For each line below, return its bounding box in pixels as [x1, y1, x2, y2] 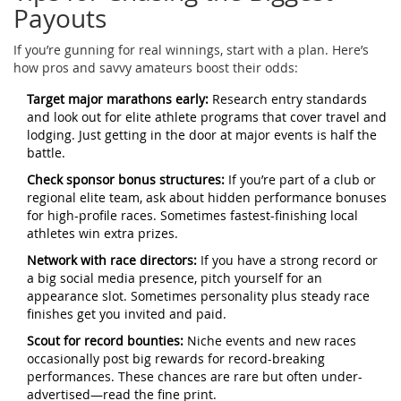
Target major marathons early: [27, 90, 209, 108]
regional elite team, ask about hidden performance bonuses [27, 189, 387, 207]
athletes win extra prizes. [27, 225, 178, 243]
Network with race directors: [27, 252, 197, 269]
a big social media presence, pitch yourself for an [27, 269, 322, 287]
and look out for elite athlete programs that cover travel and [27, 108, 387, 126]
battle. [27, 144, 65, 162]
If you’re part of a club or [225, 171, 376, 189]
